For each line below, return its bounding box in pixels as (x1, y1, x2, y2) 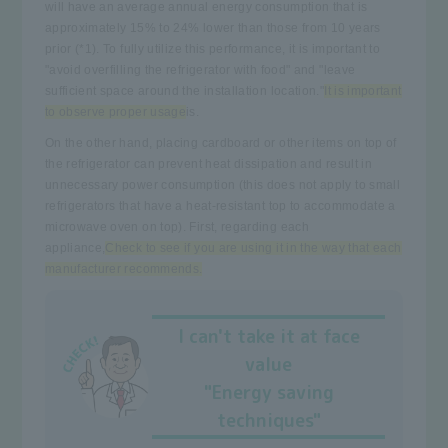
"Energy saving (203, 379, 334, 405)
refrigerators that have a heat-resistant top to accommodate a (44, 198, 396, 213)
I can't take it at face (177, 323, 360, 349)
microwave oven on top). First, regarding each (44, 219, 309, 234)
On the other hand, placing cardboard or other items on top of (44, 135, 397, 150)
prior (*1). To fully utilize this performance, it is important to (44, 41, 381, 56)
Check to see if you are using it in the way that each (105, 240, 402, 255)
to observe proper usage (44, 104, 187, 119)
